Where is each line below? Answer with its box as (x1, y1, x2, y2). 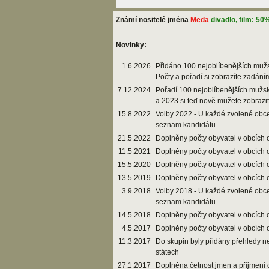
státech (156, 248, 179, 256)
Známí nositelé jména (116, 16, 190, 24)
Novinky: (116, 41, 147, 49)
